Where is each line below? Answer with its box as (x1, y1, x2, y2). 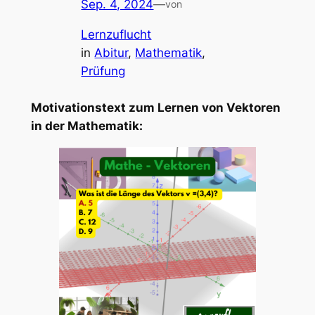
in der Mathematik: (30, 118, 143, 133)
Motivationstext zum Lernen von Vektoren (30, 100, 281, 115)
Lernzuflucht (81, 27, 152, 42)
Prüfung (81, 64, 126, 79)
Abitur (94, 46, 129, 60)
